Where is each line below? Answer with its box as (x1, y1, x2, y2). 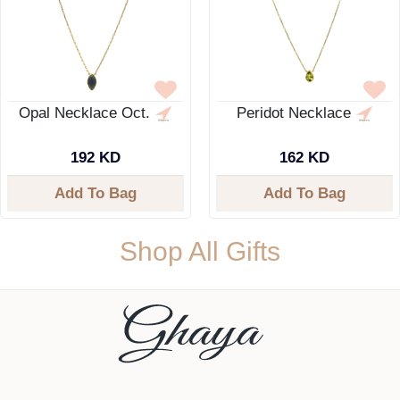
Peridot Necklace (236, 104, 355, 122)
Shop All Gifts (120, 237, 280, 267)
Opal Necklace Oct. (19, 104, 154, 122)
